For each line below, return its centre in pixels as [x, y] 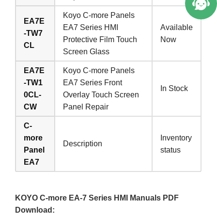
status [171, 150]
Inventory [176, 138]
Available [177, 27]
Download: [35, 210]
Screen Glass [86, 51]
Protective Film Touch [100, 39]
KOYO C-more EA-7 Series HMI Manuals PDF [97, 198]
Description [83, 143]
